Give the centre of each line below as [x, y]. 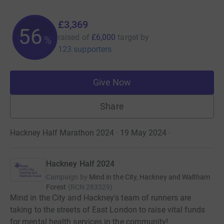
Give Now [112, 82]
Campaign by [67, 177]
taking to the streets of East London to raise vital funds [108, 209]
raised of [74, 37]
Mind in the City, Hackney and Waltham [149, 177]
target [128, 37]
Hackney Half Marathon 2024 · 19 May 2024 [88, 132]
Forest [56, 187]
